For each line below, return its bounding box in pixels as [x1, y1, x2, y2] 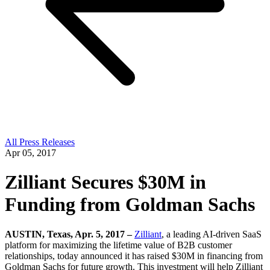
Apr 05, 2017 [5, 148, 56, 158]
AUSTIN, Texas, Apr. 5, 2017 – [5, 228, 132, 239]
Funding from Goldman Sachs [5, 193, 255, 216]
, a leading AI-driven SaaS [162, 228, 262, 239]
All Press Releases [5, 137, 75, 147]
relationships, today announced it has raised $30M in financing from [5, 250, 263, 261]
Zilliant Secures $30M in [5, 171, 206, 193]
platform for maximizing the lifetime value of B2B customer [5, 239, 232, 250]
